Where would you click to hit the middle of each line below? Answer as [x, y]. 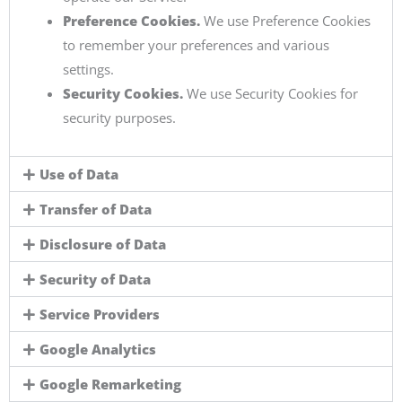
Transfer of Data [95, 210]
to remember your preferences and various [196, 45]
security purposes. [119, 118]
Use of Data [79, 175]
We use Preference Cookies [285, 21]
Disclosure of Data [102, 245]
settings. [88, 70]
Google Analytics [97, 350]
